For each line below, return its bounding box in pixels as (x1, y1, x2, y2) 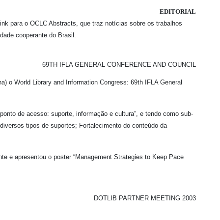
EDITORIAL (160, 7, 196, 15)
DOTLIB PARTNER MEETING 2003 (94, 194, 196, 202)
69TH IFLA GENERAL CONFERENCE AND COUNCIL (42, 60, 196, 68)
